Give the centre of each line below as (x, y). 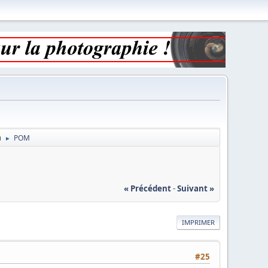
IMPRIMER (198, 222)
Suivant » (195, 188)
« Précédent (147, 188)
